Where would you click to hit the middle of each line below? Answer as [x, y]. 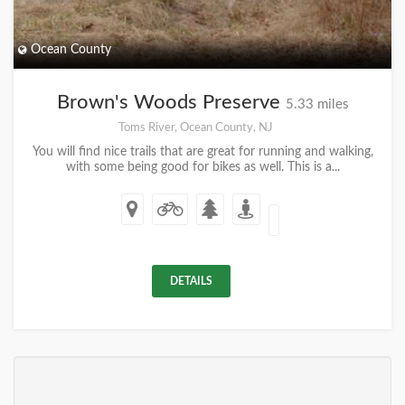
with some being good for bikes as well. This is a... [202, 167]
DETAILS [191, 281]
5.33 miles [317, 104]
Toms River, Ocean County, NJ [196, 127]
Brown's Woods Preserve [171, 102]
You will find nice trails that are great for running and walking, [202, 152]
